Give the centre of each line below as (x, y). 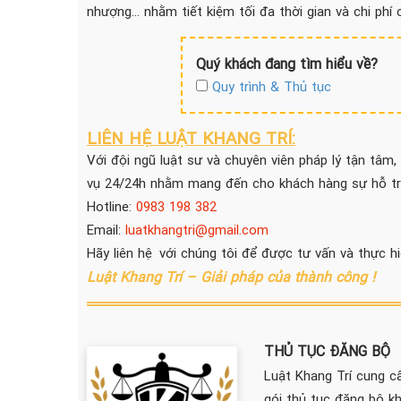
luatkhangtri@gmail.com (197, 230)
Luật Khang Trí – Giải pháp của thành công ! (231, 277)
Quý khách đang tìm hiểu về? (287, 64)
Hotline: (111, 206)
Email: (106, 230)
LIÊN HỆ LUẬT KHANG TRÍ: (191, 138)
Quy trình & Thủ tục (272, 86)
